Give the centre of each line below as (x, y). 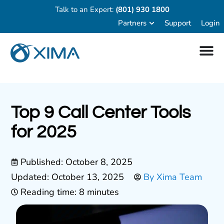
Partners (132, 23)
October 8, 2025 (99, 162)
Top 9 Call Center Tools (101, 113)
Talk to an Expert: (85, 9)
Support (178, 23)
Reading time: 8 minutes (70, 192)
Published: (43, 162)
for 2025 (44, 132)
